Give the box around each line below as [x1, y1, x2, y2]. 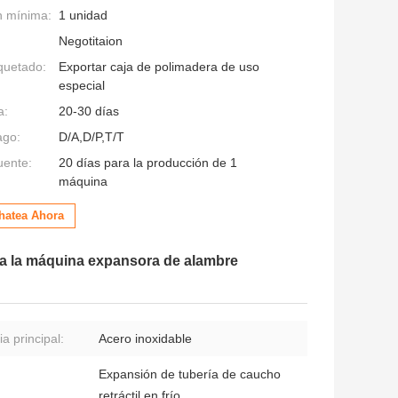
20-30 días [59, 104, 119, 119]
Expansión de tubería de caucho [99, 367, 281, 382]
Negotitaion [59, 34, 123, 49]
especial [59, 78, 105, 93]
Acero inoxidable [99, 331, 192, 346]
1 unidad [59, 8, 107, 23]
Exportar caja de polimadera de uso [59, 60, 259, 75]
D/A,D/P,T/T [59, 130, 124, 145]
